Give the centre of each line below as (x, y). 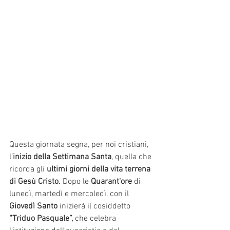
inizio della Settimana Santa (62, 157)
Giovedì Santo (33, 207)
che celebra (95, 219)
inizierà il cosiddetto (95, 207)
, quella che (132, 157)
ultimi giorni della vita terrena (100, 170)
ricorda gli (28, 170)
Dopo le (76, 182)
